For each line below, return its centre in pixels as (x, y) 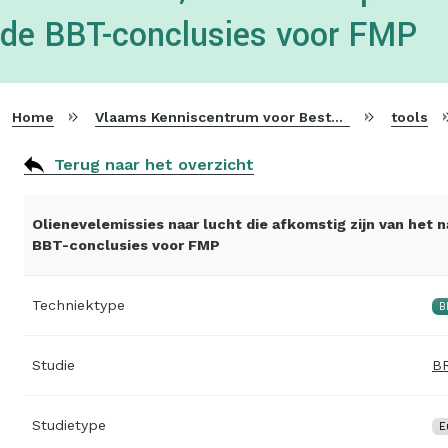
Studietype (69, 424)
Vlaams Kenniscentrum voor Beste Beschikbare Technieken (213, 116)
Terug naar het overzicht (154, 164)
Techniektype (78, 304)
